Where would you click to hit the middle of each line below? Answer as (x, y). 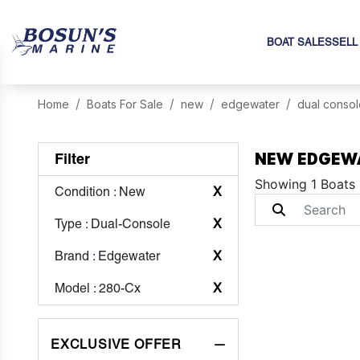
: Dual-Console (127, 224)
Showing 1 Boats (305, 184)
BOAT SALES (299, 42)
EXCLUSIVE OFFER (117, 344)
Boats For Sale (125, 104)
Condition (83, 192)
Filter (73, 159)
